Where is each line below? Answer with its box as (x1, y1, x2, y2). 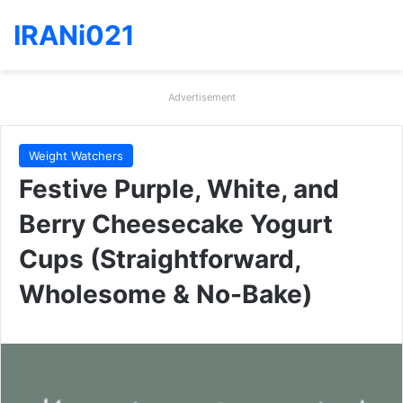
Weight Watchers (29, 148, 123, 163)
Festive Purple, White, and (19, 174, 339, 204)
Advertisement (167, 91, 236, 103)
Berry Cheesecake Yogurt (19, 209, 333, 239)
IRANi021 (13, 19, 135, 51)
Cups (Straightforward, (19, 244, 300, 274)
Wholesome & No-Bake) (19, 279, 312, 309)
